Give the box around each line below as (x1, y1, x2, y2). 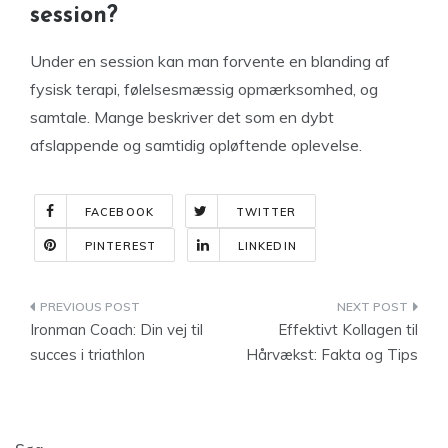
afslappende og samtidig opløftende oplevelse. (30, 135, 362, 155)
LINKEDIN (237, 239, 297, 253)
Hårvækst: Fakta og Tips (246, 345, 418, 364)
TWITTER (235, 205, 297, 219)
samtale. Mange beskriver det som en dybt (30, 107, 334, 127)
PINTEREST (85, 239, 156, 253)
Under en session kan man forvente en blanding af (30, 51, 390, 71)
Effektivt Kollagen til (278, 320, 418, 339)
